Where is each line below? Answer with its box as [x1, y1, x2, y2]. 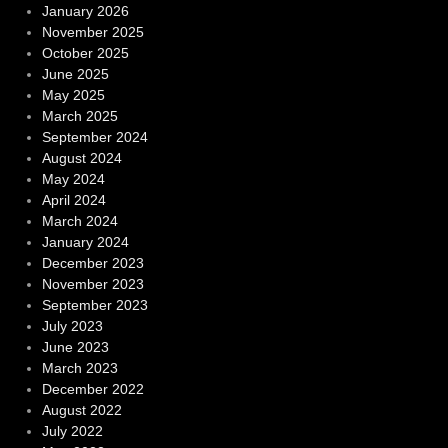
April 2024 [41, 192, 106, 209]
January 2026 [41, 3, 129, 20]
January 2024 [41, 234, 129, 251]
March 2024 [41, 213, 118, 230]
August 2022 [41, 402, 122, 419]
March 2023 [41, 360, 118, 377]
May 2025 [41, 87, 105, 104]
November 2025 [41, 24, 144, 41]
